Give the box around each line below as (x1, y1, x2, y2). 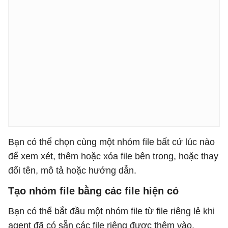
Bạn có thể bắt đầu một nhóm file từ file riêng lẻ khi (8, 206, 215, 216)
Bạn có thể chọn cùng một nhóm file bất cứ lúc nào (8, 137, 215, 147)
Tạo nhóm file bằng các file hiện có (8, 185, 179, 196)
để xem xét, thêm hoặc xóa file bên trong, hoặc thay (8, 151, 218, 161)
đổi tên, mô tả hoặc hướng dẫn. (8, 165, 136, 176)
